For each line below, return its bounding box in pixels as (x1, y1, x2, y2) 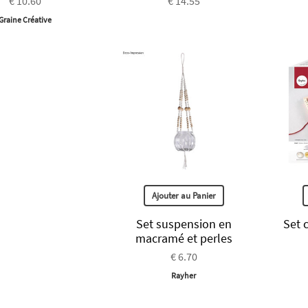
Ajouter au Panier (151, 189, 216, 201)
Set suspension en (135, 215, 232, 232)
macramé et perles (135, 230, 232, 246)
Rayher (171, 269, 197, 280)
